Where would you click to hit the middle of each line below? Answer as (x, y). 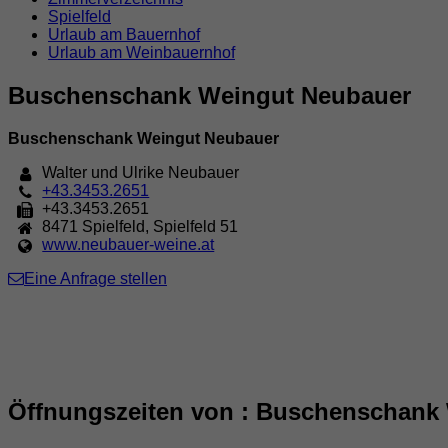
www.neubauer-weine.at (128, 244)
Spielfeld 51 (196, 226)
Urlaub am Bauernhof (124, 34)
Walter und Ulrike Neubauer (141, 172)
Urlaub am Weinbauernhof (141, 52)
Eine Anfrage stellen (95, 278)
